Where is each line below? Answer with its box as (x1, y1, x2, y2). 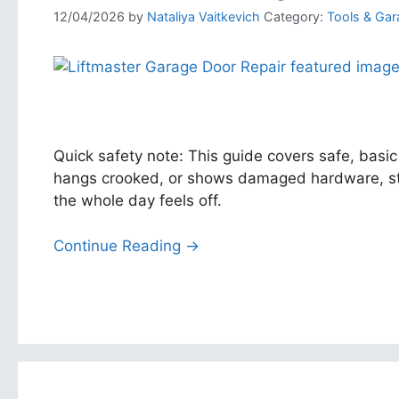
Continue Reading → (53, 236, 199, 255)
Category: (260, 9, 327, 25)
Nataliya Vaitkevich (147, 9, 260, 25)
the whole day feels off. (53, 191, 222, 210)
